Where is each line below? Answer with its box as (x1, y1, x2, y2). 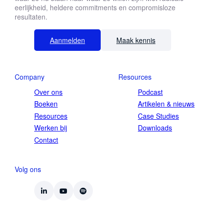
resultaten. (15, 11, 47, 22)
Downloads (138, 123, 172, 133)
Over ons (34, 87, 63, 97)
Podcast (138, 87, 163, 97)
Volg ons (15, 164, 41, 174)
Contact (34, 134, 58, 145)
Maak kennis (116, 35, 155, 45)
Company (15, 71, 44, 82)
